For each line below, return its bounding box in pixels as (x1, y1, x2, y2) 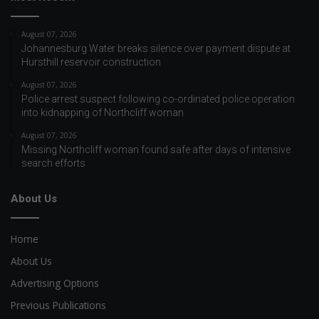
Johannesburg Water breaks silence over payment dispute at (21, 43, 291, 55)
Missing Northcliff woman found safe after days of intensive (21, 144, 291, 156)
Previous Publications (11, 298, 106, 313)
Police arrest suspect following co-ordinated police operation (21, 93, 295, 105)
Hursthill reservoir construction (21, 56, 161, 68)
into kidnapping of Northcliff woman (21, 107, 184, 119)
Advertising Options (11, 276, 99, 291)
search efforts (21, 157, 85, 169)
